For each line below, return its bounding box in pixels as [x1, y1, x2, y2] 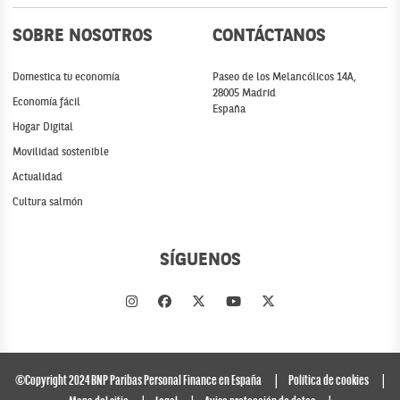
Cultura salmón [12, 196, 83, 208]
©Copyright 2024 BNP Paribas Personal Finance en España [15, 373, 262, 388]
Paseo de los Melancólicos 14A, [212, 71, 356, 83]
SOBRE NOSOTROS [12, 27, 153, 46]
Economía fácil [12, 96, 80, 108]
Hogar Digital [12, 121, 73, 133]
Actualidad [12, 171, 62, 183]
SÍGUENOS [159, 251, 241, 270]
